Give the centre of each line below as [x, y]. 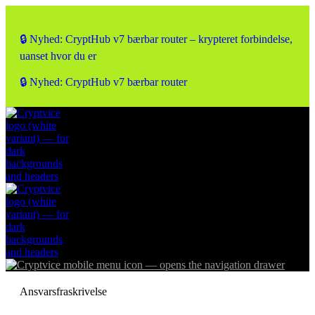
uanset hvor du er [58, 56]
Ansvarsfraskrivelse [63, 291]
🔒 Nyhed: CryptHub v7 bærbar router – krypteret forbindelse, [156, 39]
